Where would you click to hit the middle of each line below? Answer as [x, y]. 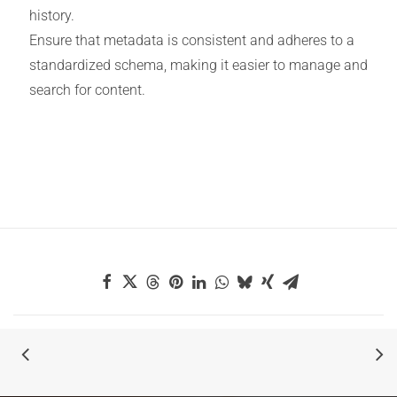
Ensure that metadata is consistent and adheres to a [192, 40]
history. [52, 16]
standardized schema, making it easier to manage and [198, 65]
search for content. [87, 90]
